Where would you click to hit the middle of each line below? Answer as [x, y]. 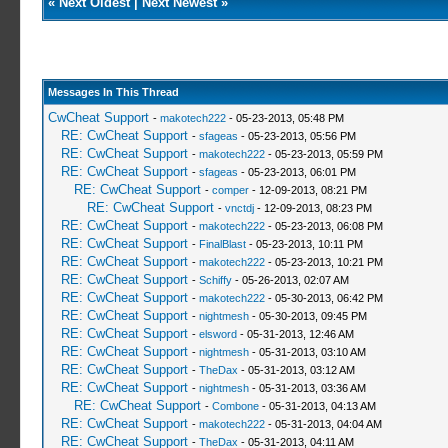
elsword [217, 334]
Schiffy [215, 280]
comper [230, 190]
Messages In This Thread [113, 92]
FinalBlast [222, 244]
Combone [235, 406]
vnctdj [239, 208]
